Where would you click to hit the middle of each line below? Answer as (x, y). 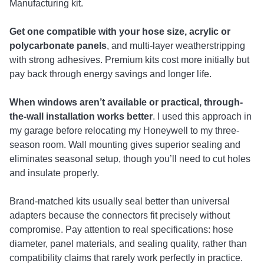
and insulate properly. (54, 173)
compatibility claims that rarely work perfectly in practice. (126, 258)
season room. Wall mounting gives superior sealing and (125, 144)
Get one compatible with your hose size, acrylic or (120, 31)
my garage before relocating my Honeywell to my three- (124, 130)
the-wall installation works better (81, 116)
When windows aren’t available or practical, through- (126, 102)
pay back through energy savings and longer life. (110, 74)
